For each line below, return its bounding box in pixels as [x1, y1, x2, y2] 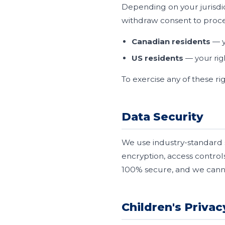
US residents [132, 53, 183, 63]
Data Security [122, 110, 203, 124]
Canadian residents [132, 37, 210, 46]
